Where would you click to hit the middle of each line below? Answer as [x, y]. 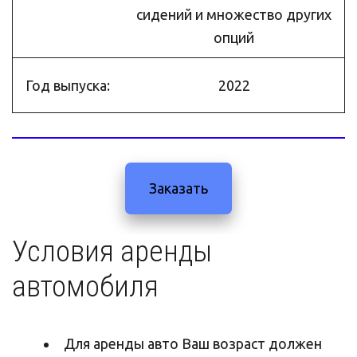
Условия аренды [112, 251]
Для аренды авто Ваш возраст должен [193, 343]
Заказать [178, 188]
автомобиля [85, 286]
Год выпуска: [67, 85]
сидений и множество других [234, 14]
